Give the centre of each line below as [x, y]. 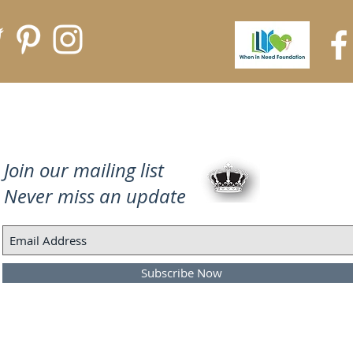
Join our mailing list [84, 170]
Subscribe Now [181, 273]
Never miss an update [95, 196]
